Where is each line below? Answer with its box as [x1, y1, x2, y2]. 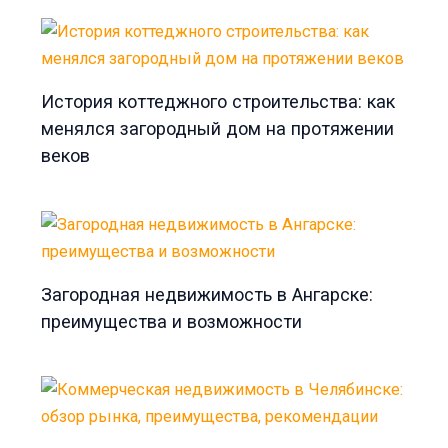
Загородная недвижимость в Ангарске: [41, 283, 374, 305]
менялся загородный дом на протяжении [41, 118, 395, 140]
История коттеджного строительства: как [41, 91, 396, 113]
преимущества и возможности [41, 310, 303, 332]
